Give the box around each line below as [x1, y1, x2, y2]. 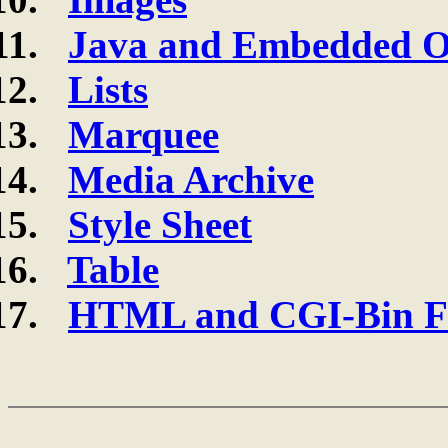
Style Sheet [68, 203, 252, 246]
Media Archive [68, 158, 314, 201]
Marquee [68, 113, 219, 156]
